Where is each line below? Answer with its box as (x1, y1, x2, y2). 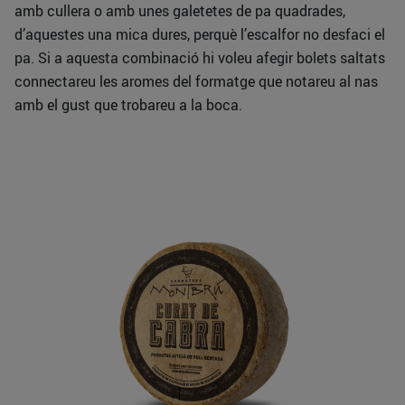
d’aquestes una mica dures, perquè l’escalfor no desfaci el (14, 24, 385, 45)
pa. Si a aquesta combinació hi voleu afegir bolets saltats (14, 48, 385, 69)
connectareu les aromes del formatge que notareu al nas (14, 71, 378, 92)
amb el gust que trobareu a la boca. (14, 95, 242, 116)
